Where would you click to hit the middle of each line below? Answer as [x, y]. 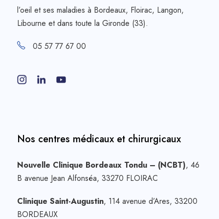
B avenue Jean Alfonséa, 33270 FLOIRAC [88, 178]
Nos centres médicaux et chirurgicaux [99, 139]
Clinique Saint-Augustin [60, 201]
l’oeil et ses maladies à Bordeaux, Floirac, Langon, [100, 10]
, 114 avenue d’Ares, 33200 [151, 201]
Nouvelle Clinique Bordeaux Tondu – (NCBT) [101, 165]
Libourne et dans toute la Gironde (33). [83, 23]
